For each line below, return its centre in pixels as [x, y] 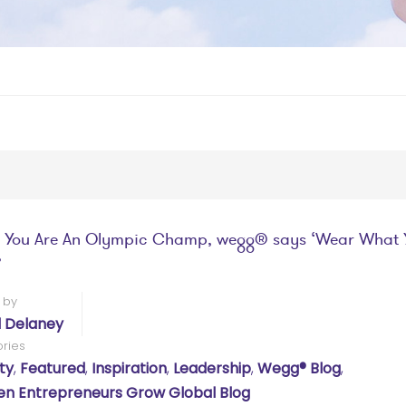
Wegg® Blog [299, 368]
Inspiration [129, 368]
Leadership [212, 368]
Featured [53, 368]
